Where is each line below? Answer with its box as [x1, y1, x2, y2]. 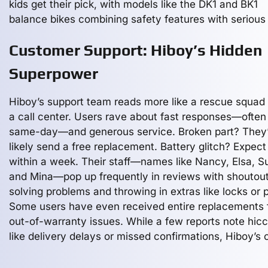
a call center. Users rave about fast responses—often [9, 111, 266, 123]
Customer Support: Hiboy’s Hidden [9, 41, 262, 59]
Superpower [9, 65, 98, 83]
